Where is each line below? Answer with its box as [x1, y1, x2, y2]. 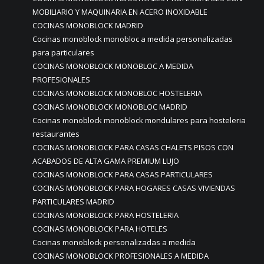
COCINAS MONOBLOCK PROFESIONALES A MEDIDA [32, 250, 209, 261]
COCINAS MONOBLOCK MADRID [32, 20, 143, 31]
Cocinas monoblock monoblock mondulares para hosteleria [32, 115, 246, 126]
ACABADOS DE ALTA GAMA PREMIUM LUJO [32, 156, 179, 166]
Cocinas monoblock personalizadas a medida [32, 237, 196, 247]
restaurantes [32, 128, 80, 139]
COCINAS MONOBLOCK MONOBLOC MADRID [32, 101, 187, 112]
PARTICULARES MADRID [32, 196, 114, 207]
